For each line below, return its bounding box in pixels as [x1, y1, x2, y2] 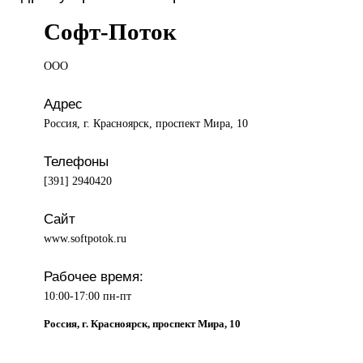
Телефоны [44, 153, 109, 170]
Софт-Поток [44, 19, 177, 45]
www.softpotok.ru [44, 232, 127, 246]
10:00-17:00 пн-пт [44, 289, 132, 303]
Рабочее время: [44, 268, 144, 285]
